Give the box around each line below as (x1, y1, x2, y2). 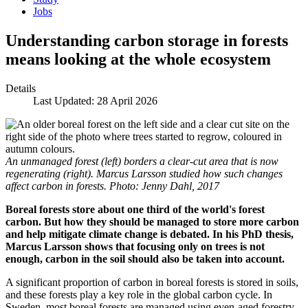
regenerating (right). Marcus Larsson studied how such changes (5, 167, 283, 179)
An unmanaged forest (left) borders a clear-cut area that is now (5, 155, 278, 167)
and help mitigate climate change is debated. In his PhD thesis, (5, 228, 294, 240)
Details (5, 82, 36, 94)
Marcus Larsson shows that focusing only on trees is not (5, 240, 265, 252)
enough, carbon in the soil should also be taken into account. (5, 252, 285, 265)
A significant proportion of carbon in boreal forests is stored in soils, (5, 276, 298, 288)
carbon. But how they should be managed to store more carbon (5, 215, 299, 228)
